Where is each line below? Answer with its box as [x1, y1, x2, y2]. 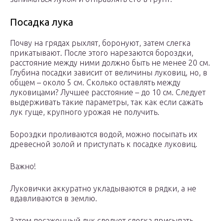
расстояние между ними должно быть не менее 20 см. [10, 58, 210, 68]
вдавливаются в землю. [10, 194, 97, 203]
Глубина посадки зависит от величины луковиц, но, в [10, 68, 207, 77]
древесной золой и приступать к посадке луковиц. [10, 140, 197, 149]
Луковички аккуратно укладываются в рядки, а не [10, 184, 196, 193]
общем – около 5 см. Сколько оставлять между [10, 78, 181, 87]
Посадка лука [10, 16, 73, 28]
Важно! [10, 162, 36, 171]
